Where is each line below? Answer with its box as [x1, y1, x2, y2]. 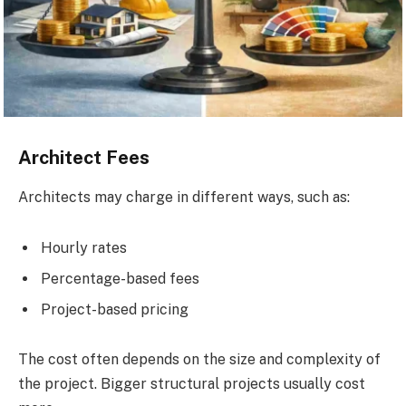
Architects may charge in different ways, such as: [18, 188, 350, 206]
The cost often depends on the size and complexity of [18, 351, 381, 369]
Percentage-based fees [41, 269, 199, 287]
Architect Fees [18, 146, 150, 169]
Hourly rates [41, 238, 127, 256]
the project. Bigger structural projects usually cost [18, 375, 365, 393]
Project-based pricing [41, 300, 188, 318]
